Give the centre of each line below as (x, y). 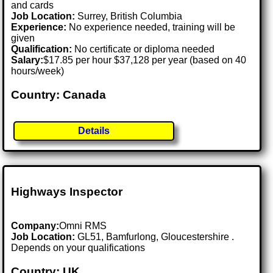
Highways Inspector (67, 191)
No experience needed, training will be (151, 27)
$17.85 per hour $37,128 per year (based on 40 (145, 60)
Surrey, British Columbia (130, 16)
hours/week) (38, 71)
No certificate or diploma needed (144, 49)
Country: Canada (59, 94)
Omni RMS (83, 226)
